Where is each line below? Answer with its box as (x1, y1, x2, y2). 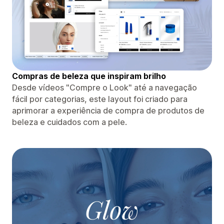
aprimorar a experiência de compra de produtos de (12, 105, 204, 115)
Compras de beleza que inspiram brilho (12, 70, 166, 81)
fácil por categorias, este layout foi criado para (12, 93, 187, 104)
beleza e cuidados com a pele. (12, 116, 127, 127)
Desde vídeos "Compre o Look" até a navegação (12, 82, 197, 92)
